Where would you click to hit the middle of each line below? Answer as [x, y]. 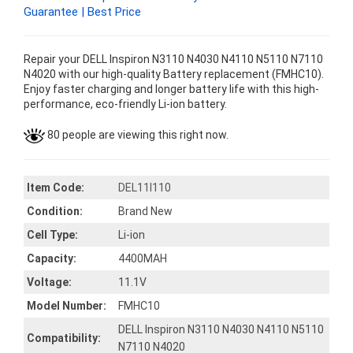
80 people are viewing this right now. [137, 135]
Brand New [145, 211]
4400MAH [143, 258]
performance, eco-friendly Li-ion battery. [125, 104]
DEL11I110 [145, 188]
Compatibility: [64, 338]
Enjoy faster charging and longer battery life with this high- [171, 89]
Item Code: [56, 188]
